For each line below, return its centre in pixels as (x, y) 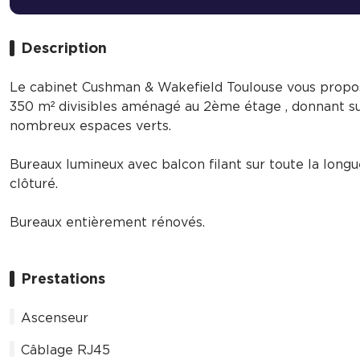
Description (64, 49)
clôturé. (34, 184)
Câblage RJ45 (65, 351)
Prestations (63, 280)
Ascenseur (55, 319)
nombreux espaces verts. (90, 127)
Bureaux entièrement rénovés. (107, 223)
